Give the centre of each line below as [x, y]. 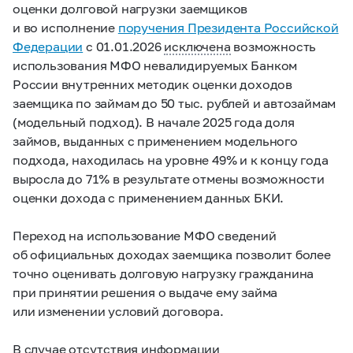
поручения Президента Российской [228, 27]
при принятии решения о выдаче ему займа [145, 292]
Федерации [48, 46]
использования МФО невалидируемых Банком [155, 65]
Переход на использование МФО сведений [145, 235]
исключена [197, 46]
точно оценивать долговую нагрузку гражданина [163, 273]
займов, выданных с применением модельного [155, 140]
